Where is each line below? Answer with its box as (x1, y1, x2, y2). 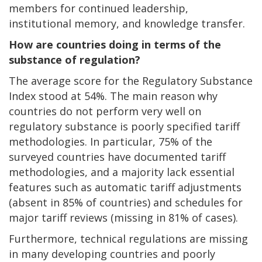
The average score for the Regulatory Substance (9, 74, 253, 88)
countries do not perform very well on (9, 104, 201, 119)
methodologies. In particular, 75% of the (9, 135, 212, 149)
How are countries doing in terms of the (9, 37, 221, 52)
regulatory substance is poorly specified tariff (9, 119, 240, 134)
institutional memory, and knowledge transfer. (9, 16, 245, 31)
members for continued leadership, (9, 1, 188, 16)
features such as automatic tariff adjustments (9, 180, 242, 195)
